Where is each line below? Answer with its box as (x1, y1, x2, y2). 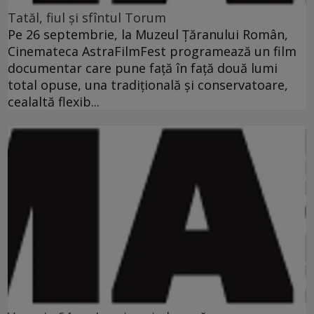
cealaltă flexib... (8, 93, 100, 111)
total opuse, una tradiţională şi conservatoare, (8, 76, 288, 94)
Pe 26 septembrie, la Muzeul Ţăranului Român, (8, 26, 288, 43)
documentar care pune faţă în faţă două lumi (8, 60, 278, 77)
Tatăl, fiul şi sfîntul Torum (8, 9, 166, 27)
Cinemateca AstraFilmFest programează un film (8, 43, 296, 60)
